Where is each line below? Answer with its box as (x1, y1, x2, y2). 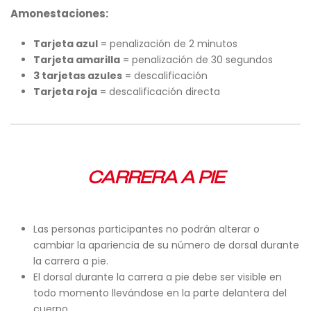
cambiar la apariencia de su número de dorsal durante (33, 238, 299, 252)
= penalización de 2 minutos (97, 37, 237, 51)
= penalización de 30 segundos (119, 53, 273, 67)
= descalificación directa (96, 85, 220, 99)
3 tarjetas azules (33, 69, 122, 83)
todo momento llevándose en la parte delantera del (33, 286, 287, 300)
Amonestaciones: (10, 6, 108, 21)
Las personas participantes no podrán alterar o (33, 222, 260, 236)
